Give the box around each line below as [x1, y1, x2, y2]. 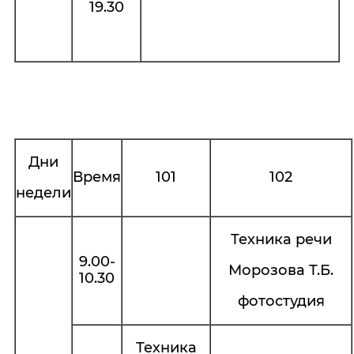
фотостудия [237, 292, 325, 310]
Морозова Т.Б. [228, 262, 333, 279]
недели [16, 184, 71, 201]
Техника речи [230, 231, 332, 248]
